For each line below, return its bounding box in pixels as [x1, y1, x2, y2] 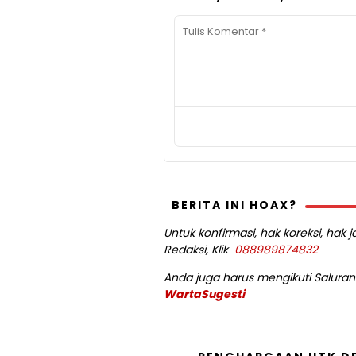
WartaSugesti [164, 286, 245, 303]
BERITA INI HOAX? [172, 197, 297, 214]
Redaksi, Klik [164, 242, 234, 258]
